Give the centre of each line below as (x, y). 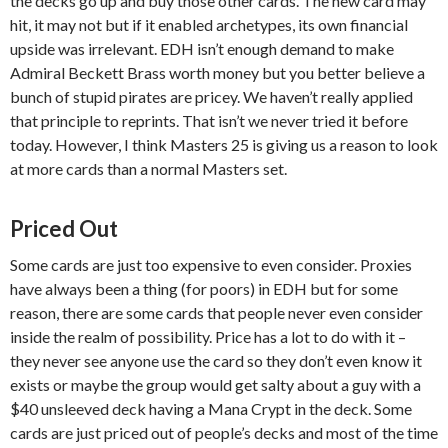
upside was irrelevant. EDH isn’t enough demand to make (202, 48)
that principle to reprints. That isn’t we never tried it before (209, 120)
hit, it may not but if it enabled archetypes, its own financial (209, 24)
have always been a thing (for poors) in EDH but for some (204, 288)
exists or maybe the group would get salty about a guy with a (215, 384)
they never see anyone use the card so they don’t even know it (216, 360)
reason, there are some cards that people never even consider (216, 312)
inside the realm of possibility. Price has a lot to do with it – (208, 336)
